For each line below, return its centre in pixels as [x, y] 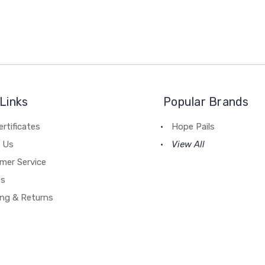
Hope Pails [193, 126]
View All [188, 144]
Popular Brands [206, 101]
